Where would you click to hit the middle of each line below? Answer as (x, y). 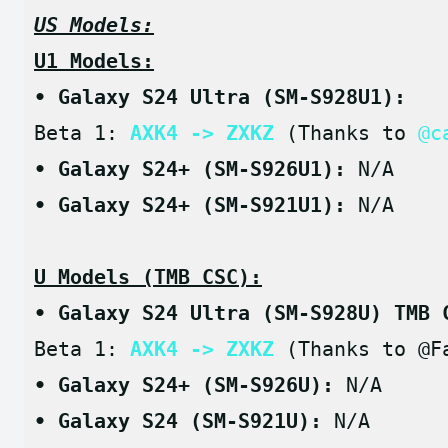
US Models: (94, 24)
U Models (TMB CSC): (148, 276)
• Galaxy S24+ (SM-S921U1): (196, 204)
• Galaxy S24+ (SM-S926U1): (196, 168)
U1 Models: (94, 60)
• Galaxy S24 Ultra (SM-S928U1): (220, 96)
